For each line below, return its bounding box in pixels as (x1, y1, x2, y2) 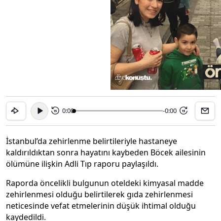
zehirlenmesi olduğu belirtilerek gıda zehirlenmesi (6, 188, 193, 200)
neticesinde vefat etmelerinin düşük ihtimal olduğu (6, 200, 196, 211)
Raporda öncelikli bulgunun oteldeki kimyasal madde (6, 177, 204, 188)
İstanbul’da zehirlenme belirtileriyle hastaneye (6, 135, 177, 147)
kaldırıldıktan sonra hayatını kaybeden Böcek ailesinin (6, 147, 206, 158)
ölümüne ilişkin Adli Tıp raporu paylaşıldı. (6, 158, 158, 169)
